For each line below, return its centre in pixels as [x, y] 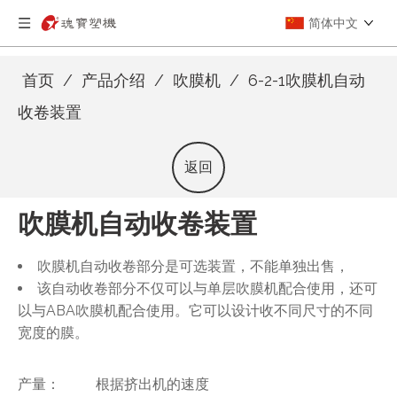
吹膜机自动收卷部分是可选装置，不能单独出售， [193, 266]
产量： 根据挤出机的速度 [113, 384]
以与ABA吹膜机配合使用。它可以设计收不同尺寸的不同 [195, 311]
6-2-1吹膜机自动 [307, 80]
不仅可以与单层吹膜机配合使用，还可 [257, 288]
